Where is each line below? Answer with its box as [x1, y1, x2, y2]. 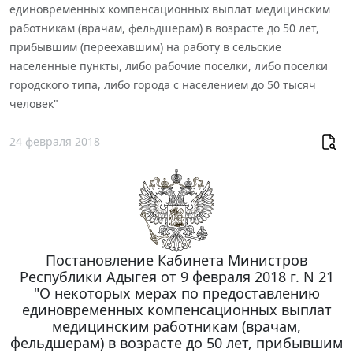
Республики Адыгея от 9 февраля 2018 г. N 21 [19, 267, 334, 287]
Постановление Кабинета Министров [46, 251, 307, 270]
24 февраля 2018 [9, 133, 100, 149]
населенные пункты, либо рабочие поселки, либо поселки [9, 58, 328, 74]
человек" [9, 96, 58, 112]
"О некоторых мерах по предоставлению [33, 284, 320, 303]
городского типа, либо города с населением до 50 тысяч [9, 77, 316, 93]
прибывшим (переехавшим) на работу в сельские [9, 39, 281, 55]
